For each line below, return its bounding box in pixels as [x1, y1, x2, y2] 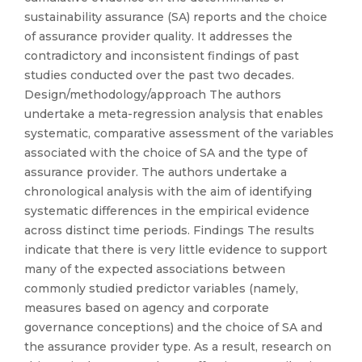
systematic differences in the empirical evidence [24, 204, 309, 218]
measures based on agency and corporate [24, 301, 269, 315]
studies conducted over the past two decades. [24, 68, 294, 82]
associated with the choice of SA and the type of [24, 145, 307, 160]
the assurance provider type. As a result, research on [24, 339, 331, 354]
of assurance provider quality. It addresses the [24, 29, 293, 44]
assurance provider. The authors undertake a [24, 165, 287, 179]
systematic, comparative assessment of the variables [24, 126, 334, 141]
